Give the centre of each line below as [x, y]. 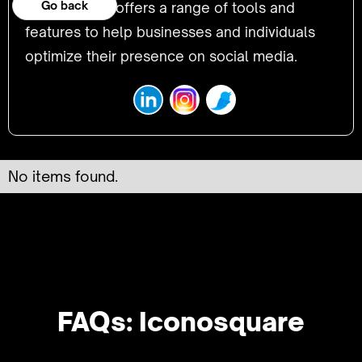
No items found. [63, 176]
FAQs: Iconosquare [181, 322]
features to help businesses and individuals [170, 32]
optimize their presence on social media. [161, 56]
